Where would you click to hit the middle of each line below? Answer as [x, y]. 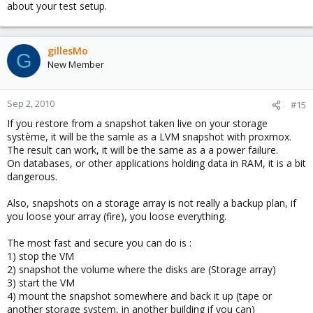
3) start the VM [41, 283]
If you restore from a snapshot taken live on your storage [137, 123]
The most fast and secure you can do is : [99, 243]
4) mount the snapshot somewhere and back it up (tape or [139, 296]
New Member [76, 64]
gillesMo [68, 51]
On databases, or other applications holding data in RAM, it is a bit [156, 163]
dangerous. [32, 176]
